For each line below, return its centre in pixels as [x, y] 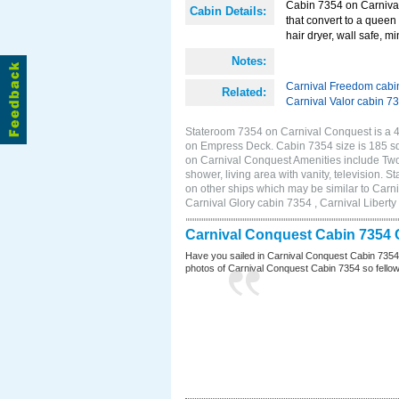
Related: [244, 92]
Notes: [249, 61]
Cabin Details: [228, 11]
